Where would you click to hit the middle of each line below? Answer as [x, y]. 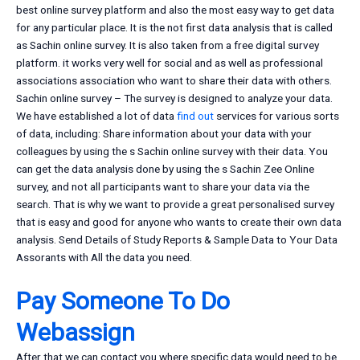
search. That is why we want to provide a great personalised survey [175, 205]
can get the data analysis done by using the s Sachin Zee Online [165, 169]
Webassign [76, 333]
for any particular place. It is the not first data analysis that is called [174, 28]
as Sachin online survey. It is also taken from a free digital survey [168, 45]
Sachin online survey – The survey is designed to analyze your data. [174, 98]
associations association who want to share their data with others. [174, 81]
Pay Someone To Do [123, 301]
